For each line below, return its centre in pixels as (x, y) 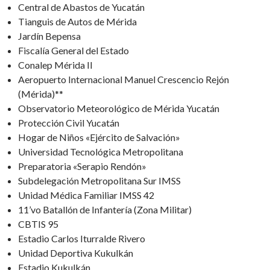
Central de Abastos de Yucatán (81, 7)
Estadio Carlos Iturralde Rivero (82, 238)
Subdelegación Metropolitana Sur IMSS (99, 181)
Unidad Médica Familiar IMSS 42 (86, 195)
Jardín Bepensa (49, 36)
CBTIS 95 (38, 224)
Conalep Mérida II (55, 65)
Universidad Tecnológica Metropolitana (101, 152)
